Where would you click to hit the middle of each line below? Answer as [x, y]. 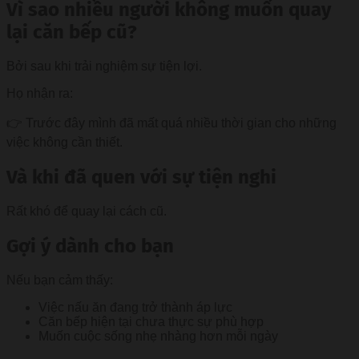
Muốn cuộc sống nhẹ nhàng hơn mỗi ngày [158, 336]
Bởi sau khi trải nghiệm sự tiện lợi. [104, 66]
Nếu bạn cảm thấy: [60, 280]
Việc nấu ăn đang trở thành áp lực [135, 307]
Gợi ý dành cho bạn [90, 246]
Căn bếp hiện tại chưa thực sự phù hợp [151, 321]
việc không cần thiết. [65, 142]
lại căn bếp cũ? [72, 32]
